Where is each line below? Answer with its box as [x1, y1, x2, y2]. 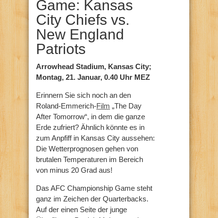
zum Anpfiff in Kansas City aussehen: [36, 134, 155, 143]
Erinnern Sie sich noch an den [36, 91, 131, 100]
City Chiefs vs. [36, 12, 129, 28]
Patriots [36, 41, 86, 57]
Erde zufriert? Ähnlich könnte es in [36, 123, 145, 132]
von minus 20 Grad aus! [36, 166, 112, 175]
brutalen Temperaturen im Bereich [36, 155, 143, 164]
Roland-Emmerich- [36, 102, 96, 110]
